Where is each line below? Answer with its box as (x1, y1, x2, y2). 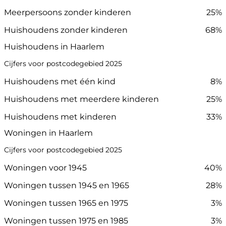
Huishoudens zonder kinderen (4, 25, 128, 35)
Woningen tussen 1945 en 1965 (4, 180, 129, 190)
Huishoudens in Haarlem (4, 41, 104, 51)
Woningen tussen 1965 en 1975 (4, 198, 128, 208)
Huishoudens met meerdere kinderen (4, 94, 159, 104)
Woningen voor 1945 (4, 162, 87, 173)
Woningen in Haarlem (4, 128, 93, 138)
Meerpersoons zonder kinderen (4, 8, 131, 18)
